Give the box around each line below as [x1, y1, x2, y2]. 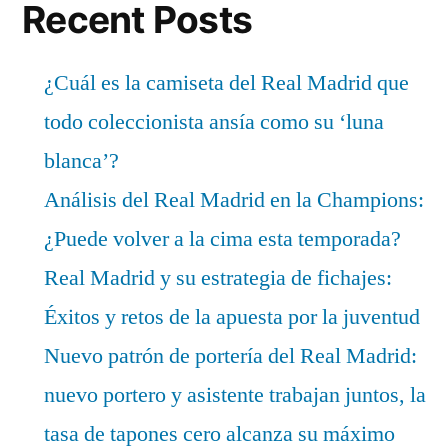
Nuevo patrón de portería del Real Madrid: [44, 341, 417, 370]
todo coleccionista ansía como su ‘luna [44, 107, 384, 136]
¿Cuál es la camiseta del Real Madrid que [44, 68, 409, 97]
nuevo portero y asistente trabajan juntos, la [44, 380, 426, 409]
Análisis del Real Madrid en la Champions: [44, 185, 424, 214]
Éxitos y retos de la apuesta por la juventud [44, 302, 420, 331]
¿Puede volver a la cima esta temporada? [44, 224, 401, 253]
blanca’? [44, 146, 119, 175]
